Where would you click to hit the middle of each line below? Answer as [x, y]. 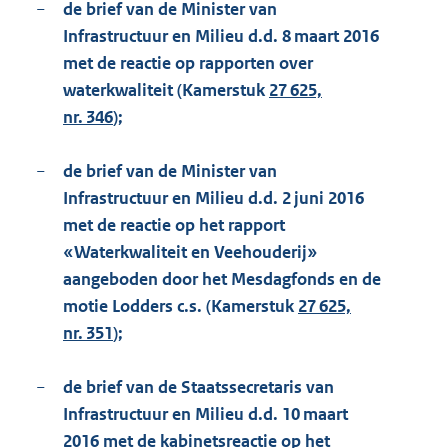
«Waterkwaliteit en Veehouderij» [190, 252]
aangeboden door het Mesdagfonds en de [222, 279]
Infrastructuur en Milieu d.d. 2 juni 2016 [213, 198]
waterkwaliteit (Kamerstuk [166, 90]
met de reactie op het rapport [174, 225]
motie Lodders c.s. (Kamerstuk [180, 306]
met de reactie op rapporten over [188, 63]
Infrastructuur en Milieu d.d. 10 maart [205, 414]
